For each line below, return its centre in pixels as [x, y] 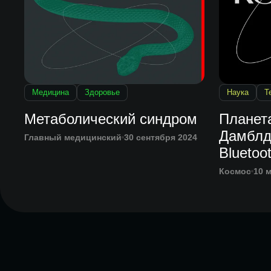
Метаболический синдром [110, 119]
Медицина [50, 93]
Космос [235, 171]
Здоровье [102, 93]
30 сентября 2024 [160, 138]
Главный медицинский [73, 138]
